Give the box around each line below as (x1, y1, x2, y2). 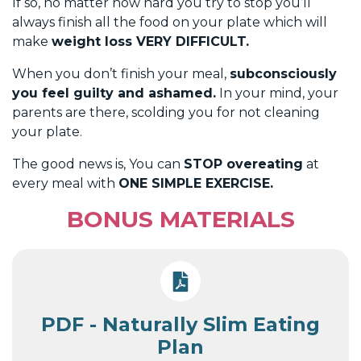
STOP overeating (184, 156, 303, 172)
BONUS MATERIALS (66, 205, 295, 233)
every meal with (12, 175, 118, 191)
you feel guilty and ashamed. (12, 85, 216, 101)
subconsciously (230, 65, 337, 81)
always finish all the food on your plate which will (12, 14, 327, 30)
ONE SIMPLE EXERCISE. (118, 175, 273, 191)
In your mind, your (216, 85, 338, 101)
